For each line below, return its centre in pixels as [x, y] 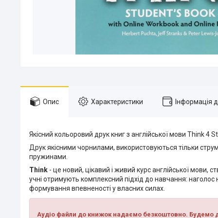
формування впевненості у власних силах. [97, 188]
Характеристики [117, 101]
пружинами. [48, 157]
